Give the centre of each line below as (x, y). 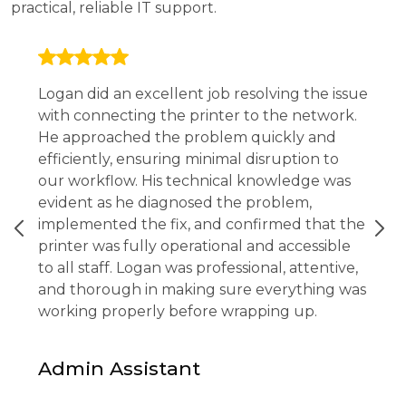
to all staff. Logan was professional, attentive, (198, 268)
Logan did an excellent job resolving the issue (203, 94)
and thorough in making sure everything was (202, 290)
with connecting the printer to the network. (198, 116)
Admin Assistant (119, 368)
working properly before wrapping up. (178, 311)
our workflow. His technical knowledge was (194, 181)
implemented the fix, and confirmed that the (202, 224)
